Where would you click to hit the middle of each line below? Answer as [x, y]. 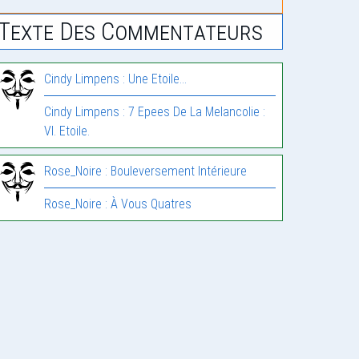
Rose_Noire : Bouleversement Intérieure [146, 171]
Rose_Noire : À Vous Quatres [118, 204]
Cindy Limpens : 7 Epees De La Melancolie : [155, 112]
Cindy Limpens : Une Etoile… [116, 79]
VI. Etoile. [67, 131]
